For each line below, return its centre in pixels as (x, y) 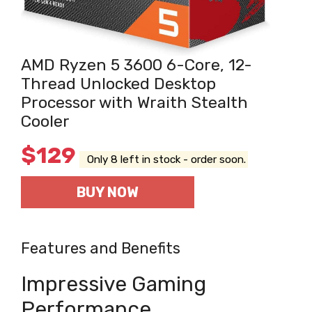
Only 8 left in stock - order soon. (164, 159)
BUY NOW (108, 192)
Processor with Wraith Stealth (134, 102)
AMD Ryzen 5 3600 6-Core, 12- (136, 65)
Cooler (45, 121)
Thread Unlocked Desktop (118, 84)
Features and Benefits (101, 248)
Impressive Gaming (114, 284)
